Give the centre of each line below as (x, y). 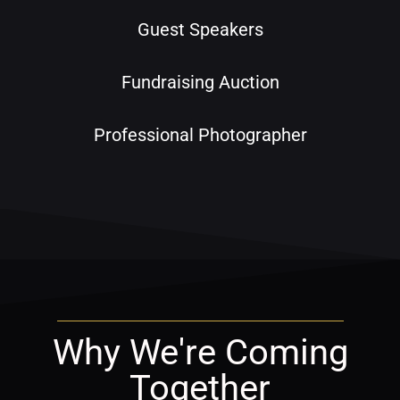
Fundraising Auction (200, 83)
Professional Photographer (200, 135)
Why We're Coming (200, 353)
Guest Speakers (200, 30)
